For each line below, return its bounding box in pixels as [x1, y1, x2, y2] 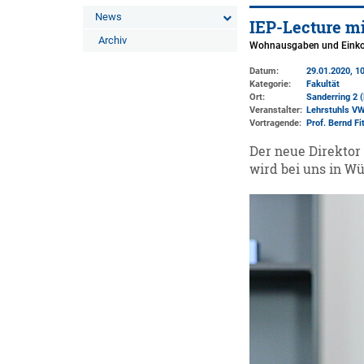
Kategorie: [249, 79, 292, 89]
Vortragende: [249, 118, 302, 128]
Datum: [249, 66, 279, 76]
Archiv [98, 34, 127, 46]
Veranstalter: [249, 105, 303, 115]
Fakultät [306, 79, 340, 89]
